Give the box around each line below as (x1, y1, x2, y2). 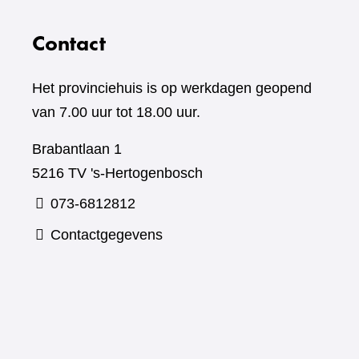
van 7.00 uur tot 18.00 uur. (32, 104, 200, 120)
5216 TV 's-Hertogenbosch (32, 165, 203, 181)
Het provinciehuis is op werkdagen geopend (32, 80, 312, 96)
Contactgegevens (50, 227, 163, 243)
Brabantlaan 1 (32, 141, 122, 157)
